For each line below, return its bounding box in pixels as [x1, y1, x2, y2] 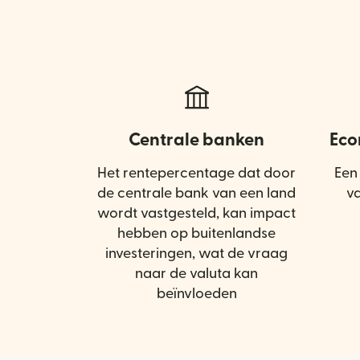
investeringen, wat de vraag [105, 246, 288, 260]
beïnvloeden [156, 286, 237, 301]
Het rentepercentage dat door [97, 166, 296, 180]
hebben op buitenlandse [117, 226, 276, 240]
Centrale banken [129, 130, 264, 149]
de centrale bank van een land [97, 186, 296, 200]
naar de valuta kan [135, 266, 258, 280]
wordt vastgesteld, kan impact [97, 206, 296, 220]
